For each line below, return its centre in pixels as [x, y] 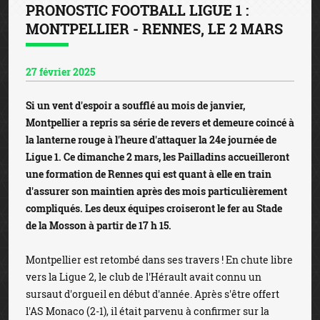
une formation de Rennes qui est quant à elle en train [149, 174]
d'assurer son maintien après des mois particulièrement [156, 191]
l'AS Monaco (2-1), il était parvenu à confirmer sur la [147, 311]
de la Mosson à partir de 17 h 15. [99, 225]
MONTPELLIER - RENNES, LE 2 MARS [154, 29]
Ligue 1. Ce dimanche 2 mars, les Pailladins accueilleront [157, 157]
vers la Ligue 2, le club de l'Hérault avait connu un [144, 277]
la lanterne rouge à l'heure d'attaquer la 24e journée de [151, 140]
